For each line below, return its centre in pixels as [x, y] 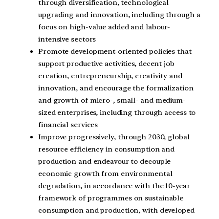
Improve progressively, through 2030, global [114, 137]
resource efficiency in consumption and [107, 149]
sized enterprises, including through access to [117, 113]
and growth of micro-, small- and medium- [112, 100]
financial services [68, 125]
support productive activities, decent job [106, 64]
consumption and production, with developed [116, 210]
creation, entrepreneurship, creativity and [110, 76]
